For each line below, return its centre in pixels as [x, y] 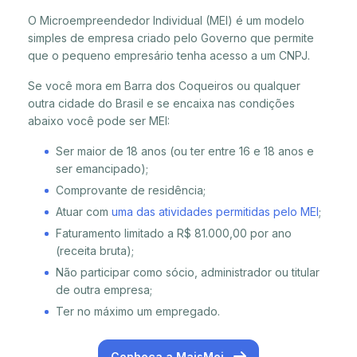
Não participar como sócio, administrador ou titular [188, 273]
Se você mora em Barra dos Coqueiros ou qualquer [164, 86]
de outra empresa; [104, 290]
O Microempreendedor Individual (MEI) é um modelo [166, 21]
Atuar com [84, 212]
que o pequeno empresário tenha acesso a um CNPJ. [169, 56]
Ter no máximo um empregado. [138, 312]
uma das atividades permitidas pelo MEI [215, 212]
